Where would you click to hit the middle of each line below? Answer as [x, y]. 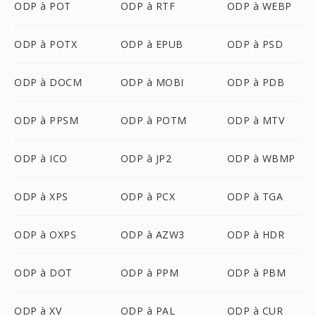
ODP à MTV [256, 120]
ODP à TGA [255, 196]
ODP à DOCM [48, 82]
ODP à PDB [256, 82]
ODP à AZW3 [152, 235]
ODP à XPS [41, 196]
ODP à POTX [45, 44]
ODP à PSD [255, 44]
